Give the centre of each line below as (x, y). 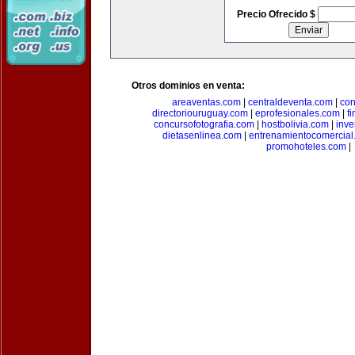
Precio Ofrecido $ (277, 14)
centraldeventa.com (290, 102)
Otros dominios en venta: (188, 86)
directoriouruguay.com (200, 113)
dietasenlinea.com (202, 136)
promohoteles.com (306, 147)
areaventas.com (206, 102)
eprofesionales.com (298, 113)
